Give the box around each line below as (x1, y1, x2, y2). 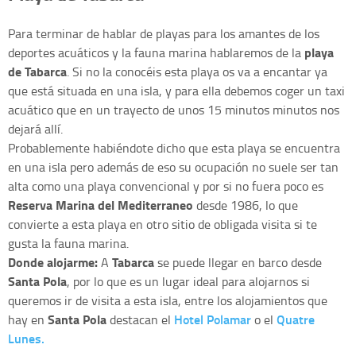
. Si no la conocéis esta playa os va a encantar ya (67, 62, 327, 80)
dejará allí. (8, 119, 63, 137)
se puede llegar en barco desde (157, 253, 322, 271)
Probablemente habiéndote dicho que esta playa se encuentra (8, 138, 340, 157)
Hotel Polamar (174, 309, 251, 328)
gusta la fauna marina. (8, 234, 129, 252)
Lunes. (8, 328, 44, 347)
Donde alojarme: (8, 252, 98, 271)
